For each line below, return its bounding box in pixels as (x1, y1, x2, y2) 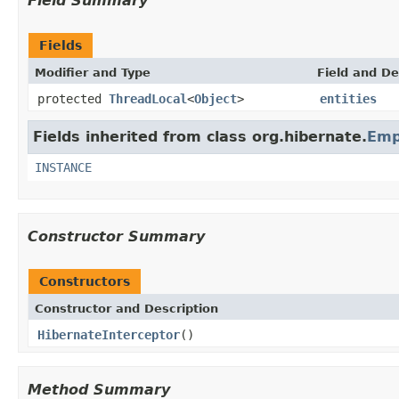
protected (37, 91, 109, 106)
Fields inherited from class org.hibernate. (33, 127, 367, 145)
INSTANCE (35, 159, 92, 175)
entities (320, 91, 377, 106)
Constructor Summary (28, 227, 205, 245)
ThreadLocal (109, 91, 187, 106)
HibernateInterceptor (37, 327, 180, 342)
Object (194, 91, 237, 106)
